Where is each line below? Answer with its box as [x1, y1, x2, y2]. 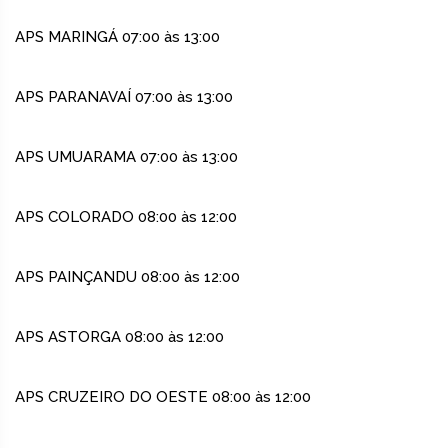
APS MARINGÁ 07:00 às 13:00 [15, 28, 220, 47]
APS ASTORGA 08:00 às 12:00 [15, 328, 224, 347]
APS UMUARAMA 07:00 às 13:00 [15, 148, 238, 167]
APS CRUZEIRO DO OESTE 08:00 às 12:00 [15, 388, 311, 407]
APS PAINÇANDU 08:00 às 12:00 [15, 268, 240, 287]
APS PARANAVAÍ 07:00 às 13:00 [15, 88, 233, 107]
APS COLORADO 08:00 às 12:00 [15, 208, 237, 227]
